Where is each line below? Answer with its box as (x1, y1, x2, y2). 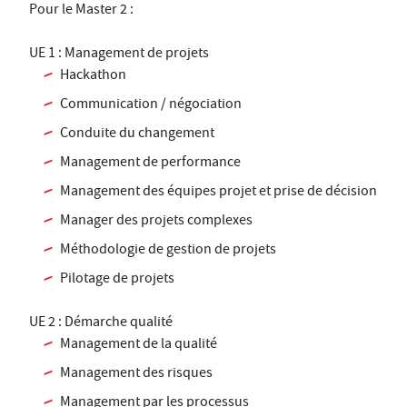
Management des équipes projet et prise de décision (60, 182, 378, 204)
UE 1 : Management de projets (29, 44, 209, 66)
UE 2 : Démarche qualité (29, 313, 173, 335)
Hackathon (60, 65, 127, 88)
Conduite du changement (60, 124, 215, 146)
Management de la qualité (60, 334, 218, 357)
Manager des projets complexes (60, 211, 253, 233)
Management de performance (60, 153, 242, 175)
